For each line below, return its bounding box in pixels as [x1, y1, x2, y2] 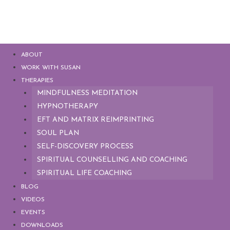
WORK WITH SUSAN [21, 65, 81, 71]
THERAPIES [21, 78, 54, 84]
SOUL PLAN [36, 130, 79, 137]
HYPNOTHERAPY [36, 103, 98, 110]
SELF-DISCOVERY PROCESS [36, 143, 133, 150]
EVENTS [21, 209, 46, 216]
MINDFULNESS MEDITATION [36, 90, 138, 97]
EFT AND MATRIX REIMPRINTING [36, 117, 154, 123]
